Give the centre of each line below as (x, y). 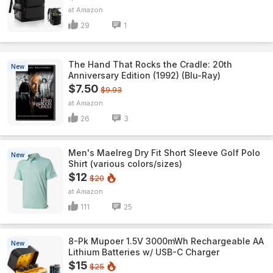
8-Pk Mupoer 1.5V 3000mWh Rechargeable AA (166, 241)
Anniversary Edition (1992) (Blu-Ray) (144, 75)
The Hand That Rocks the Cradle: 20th (150, 64)
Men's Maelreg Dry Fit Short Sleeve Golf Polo (164, 153)
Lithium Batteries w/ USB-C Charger (144, 252)
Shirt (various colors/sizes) (125, 164)
